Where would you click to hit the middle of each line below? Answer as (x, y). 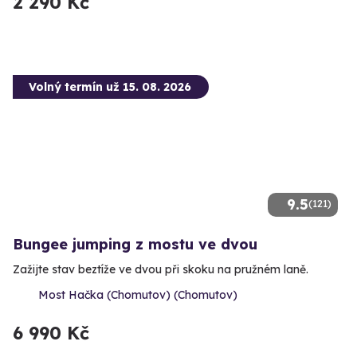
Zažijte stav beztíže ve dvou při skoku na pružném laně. (161, 270)
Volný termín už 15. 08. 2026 (110, 87)
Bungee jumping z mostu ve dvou (135, 245)
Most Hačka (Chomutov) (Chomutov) (138, 295)
